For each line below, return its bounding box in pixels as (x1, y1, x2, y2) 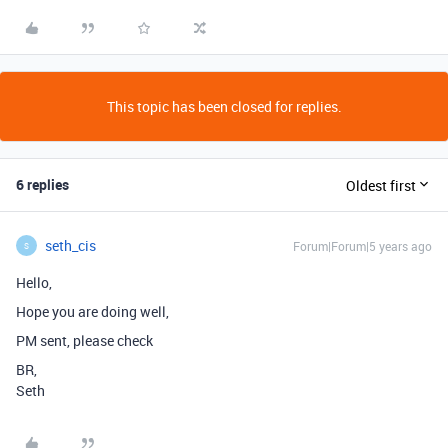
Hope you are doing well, (16, 302, 169, 321)
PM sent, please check (16, 331, 153, 350)
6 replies (16, 175, 69, 194)
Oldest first (346, 175, 416, 195)
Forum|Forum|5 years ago (293, 238, 432, 254)
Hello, (16, 273, 52, 292)
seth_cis (45, 236, 96, 255)
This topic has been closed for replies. (106, 97, 342, 116)
